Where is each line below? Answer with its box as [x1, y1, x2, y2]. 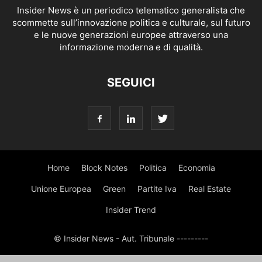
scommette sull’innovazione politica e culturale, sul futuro [12, 17, 250, 28]
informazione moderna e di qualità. [59, 42, 203, 53]
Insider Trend [106, 205, 156, 215]
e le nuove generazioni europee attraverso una [34, 29, 228, 40]
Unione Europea [31, 184, 91, 194]
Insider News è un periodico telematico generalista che [17, 5, 245, 16]
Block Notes [81, 163, 127, 173]
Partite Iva [137, 184, 177, 194]
